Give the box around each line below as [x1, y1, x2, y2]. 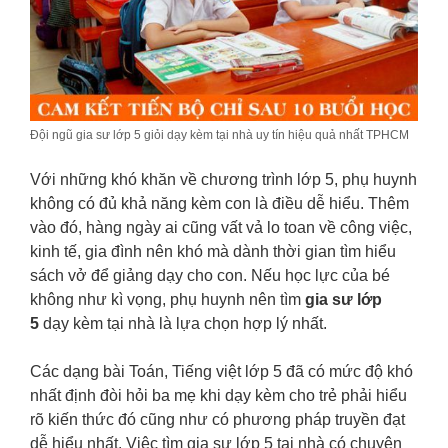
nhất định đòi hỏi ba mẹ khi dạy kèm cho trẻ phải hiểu [30, 387, 407, 405]
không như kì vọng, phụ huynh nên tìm [30, 291, 305, 309]
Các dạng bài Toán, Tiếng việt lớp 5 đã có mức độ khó [30, 363, 413, 381]
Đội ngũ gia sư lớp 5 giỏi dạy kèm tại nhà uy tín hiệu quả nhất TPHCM [30, 128, 409, 143]
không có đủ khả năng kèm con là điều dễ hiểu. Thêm [30, 195, 409, 213]
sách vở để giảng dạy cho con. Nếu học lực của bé [30, 267, 390, 285]
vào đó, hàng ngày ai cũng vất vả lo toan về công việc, [30, 219, 412, 237]
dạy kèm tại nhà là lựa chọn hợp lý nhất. [39, 315, 327, 333]
